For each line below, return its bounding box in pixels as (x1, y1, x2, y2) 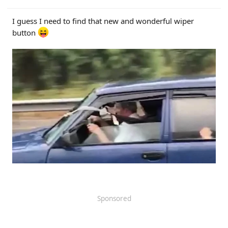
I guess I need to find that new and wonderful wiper (12, 16, 194, 26)
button (12, 27, 38, 38)
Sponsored (97, 194, 131, 204)
